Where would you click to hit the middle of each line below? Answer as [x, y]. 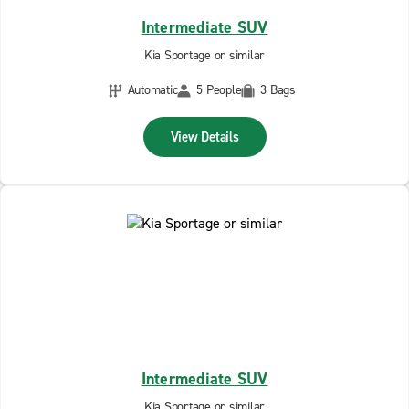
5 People [219, 90]
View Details [204, 137]
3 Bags [278, 90]
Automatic [152, 90]
